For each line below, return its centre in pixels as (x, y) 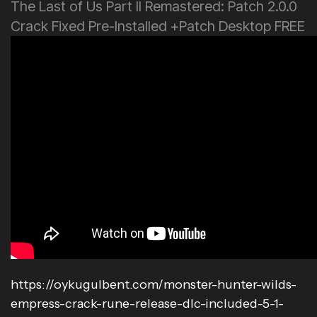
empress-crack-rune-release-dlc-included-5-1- (147, 304)
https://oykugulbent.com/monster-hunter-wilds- (154, 284)
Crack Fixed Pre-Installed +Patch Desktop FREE (158, 26)
